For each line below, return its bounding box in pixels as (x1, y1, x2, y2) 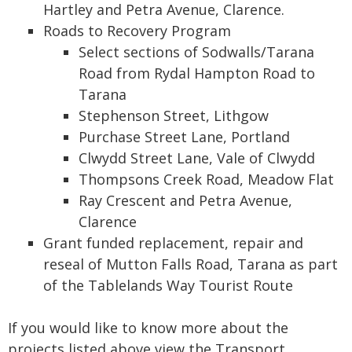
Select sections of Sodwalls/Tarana (79, 42, 314, 61)
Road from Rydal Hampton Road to (79, 64, 315, 82)
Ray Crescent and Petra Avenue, (79, 191, 292, 210)
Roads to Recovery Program (43, 21, 231, 40)
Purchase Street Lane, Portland (79, 127, 290, 146)
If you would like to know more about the (8, 318, 288, 337)
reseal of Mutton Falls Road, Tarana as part (43, 255, 338, 273)
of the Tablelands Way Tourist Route (43, 276, 293, 295)
